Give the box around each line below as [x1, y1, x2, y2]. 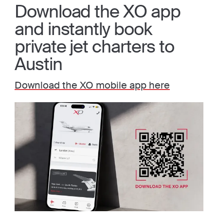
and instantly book [15, 18, 152, 40]
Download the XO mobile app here [15, 79, 170, 91]
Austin [15, 53, 62, 75]
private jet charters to [15, 36, 175, 58]
